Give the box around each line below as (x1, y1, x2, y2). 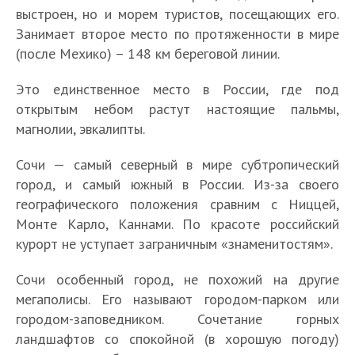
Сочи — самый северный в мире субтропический (16, 155, 339, 174)
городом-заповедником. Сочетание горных (16, 309, 339, 328)
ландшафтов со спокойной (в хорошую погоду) (16, 329, 339, 348)
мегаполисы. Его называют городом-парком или (16, 289, 339, 308)
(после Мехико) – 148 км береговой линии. (16, 44, 280, 63)
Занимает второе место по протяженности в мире (16, 24, 339, 43)
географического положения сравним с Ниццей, (16, 194, 339, 213)
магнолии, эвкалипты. (16, 119, 145, 138)
